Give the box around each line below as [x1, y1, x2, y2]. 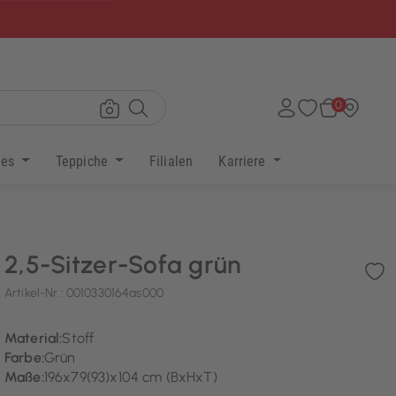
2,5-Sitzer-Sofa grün [4, 249, 241, 280]
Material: [4, 330, 63, 347]
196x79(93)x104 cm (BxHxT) [43, 369, 217, 386]
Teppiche [55, 152, 112, 170]
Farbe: [4, 349, 44, 367]
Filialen [148, 152, 194, 170]
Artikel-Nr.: [4, 286, 66, 301]
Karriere [218, 152, 270, 170]
